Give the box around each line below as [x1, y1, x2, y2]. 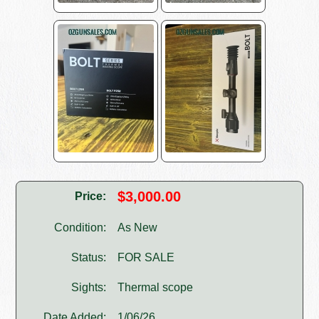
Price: [75, 190, 107, 203]
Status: [71, 251, 107, 264]
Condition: [54, 221, 107, 234]
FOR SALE [117, 251, 175, 264]
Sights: [71, 281, 107, 294]
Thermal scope [117, 281, 194, 294]
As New [117, 221, 158, 234]
